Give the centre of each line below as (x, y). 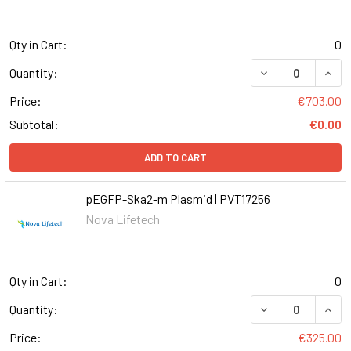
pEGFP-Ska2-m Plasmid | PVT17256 (177, 199)
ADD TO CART (175, 158)
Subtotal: (34, 125)
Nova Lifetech (122, 219)
